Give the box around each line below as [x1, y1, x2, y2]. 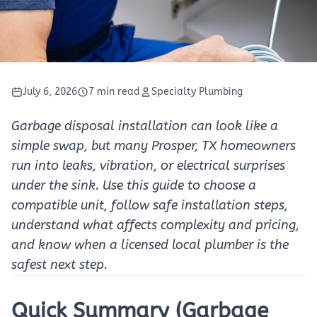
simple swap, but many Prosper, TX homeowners [11, 138, 296, 154]
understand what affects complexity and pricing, [11, 217, 299, 233]
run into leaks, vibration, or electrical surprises [11, 158, 285, 173]
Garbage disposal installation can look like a [11, 118, 278, 134]
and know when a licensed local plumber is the [11, 237, 289, 253]
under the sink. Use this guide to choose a [11, 178, 256, 193]
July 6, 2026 [23, 86, 77, 98]
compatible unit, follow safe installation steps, [11, 197, 288, 213]
